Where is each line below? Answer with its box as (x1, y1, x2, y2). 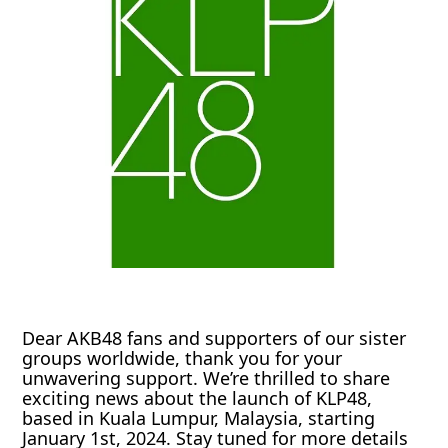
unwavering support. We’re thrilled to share (22, 365, 391, 390)
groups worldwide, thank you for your (22, 345, 343, 370)
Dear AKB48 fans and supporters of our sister (22, 325, 407, 350)
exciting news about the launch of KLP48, (22, 385, 373, 410)
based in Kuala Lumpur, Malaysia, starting (22, 405, 376, 430)
